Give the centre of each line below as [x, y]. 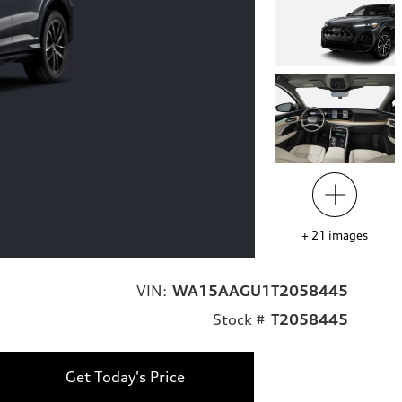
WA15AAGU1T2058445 [260, 291]
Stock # [239, 320]
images [348, 236]
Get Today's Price [125, 377]
